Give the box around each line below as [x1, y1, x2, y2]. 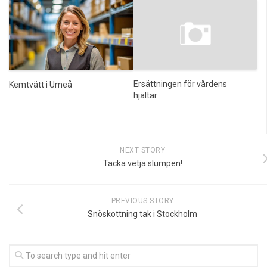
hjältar [133, 90, 157, 100]
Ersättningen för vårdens [133, 79, 227, 89]
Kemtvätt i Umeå [9, 79, 72, 89]
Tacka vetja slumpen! [103, 158, 182, 168]
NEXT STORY [120, 145, 165, 154]
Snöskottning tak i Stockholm [88, 209, 197, 219]
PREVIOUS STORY [111, 196, 174, 205]
